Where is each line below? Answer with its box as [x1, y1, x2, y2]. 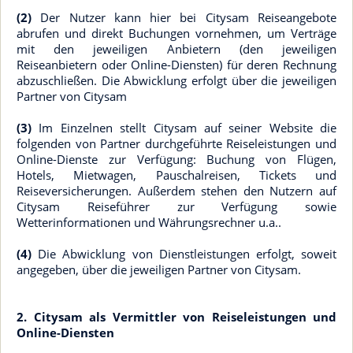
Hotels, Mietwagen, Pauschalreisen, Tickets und [17, 167, 336, 183]
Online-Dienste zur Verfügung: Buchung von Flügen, [17, 151, 336, 167]
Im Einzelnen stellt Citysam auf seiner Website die [32, 120, 336, 136]
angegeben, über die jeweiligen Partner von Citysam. [17, 262, 301, 277]
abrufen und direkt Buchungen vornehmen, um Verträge [17, 25, 336, 41]
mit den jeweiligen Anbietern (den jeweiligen [17, 41, 336, 57]
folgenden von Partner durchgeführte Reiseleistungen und [17, 136, 336, 151]
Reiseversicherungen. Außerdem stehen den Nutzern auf [17, 183, 336, 199]
